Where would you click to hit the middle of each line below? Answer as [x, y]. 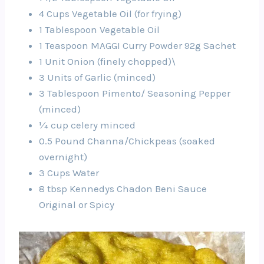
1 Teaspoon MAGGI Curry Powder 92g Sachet [137, 45]
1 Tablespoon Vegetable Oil [99, 29]
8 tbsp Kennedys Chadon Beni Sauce [123, 188]
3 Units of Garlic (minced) [97, 77]
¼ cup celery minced [87, 125]
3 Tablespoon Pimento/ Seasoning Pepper [135, 93]
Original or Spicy [77, 204]
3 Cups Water [69, 172]
